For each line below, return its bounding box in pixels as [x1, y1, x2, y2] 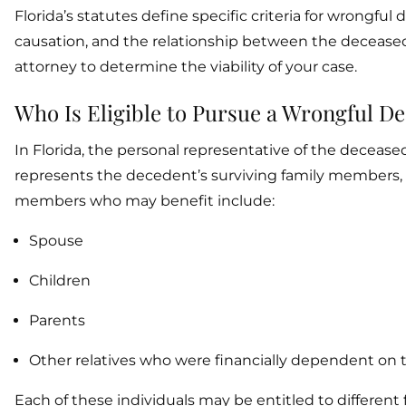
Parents [29, 312, 85, 329]
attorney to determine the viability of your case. [14, 58, 357, 75]
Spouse [29, 232, 83, 249]
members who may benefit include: [14, 192, 275, 209]
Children [29, 272, 91, 289]
